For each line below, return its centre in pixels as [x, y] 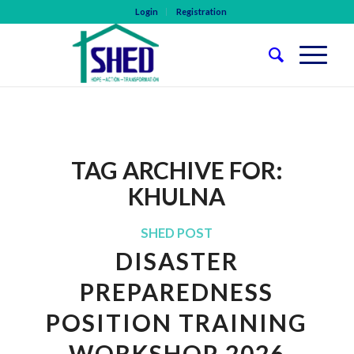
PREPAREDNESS [177, 292]
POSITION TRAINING [177, 322]
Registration [201, 11]
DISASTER [177, 261]
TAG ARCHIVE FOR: [177, 170]
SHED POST [177, 233]
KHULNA [177, 196]
